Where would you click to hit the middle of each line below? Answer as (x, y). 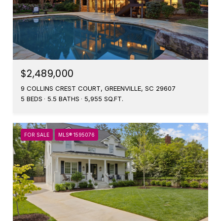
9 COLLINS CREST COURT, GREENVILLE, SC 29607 (98, 88)
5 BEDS (32, 99)
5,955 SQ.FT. (104, 99)
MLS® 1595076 (76, 135)
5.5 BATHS (63, 99)
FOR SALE (37, 135)
